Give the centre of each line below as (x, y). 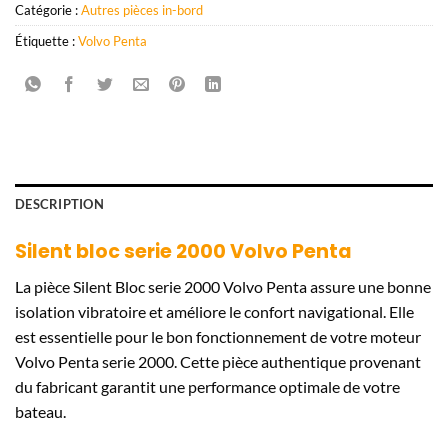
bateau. (40, 412)
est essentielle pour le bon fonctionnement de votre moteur (218, 337)
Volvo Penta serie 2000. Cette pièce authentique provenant (218, 362)
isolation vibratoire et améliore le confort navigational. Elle (214, 312)
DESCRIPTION (59, 204)
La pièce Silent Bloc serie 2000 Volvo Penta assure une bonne (223, 287)
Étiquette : (46, 40)
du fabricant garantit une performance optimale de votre (207, 387)
